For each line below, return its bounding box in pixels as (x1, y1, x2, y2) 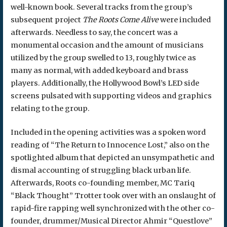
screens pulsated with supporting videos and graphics (10, 91, 212, 101)
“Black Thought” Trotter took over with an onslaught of (10, 191, 216, 200)
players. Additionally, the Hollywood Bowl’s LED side (10, 79, 199, 88)
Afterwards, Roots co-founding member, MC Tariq (10, 178, 195, 187)
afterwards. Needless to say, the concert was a (10, 28, 178, 37)
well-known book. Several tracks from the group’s (10, 3, 193, 12)
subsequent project (10, 15, 83, 25)
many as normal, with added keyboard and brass (10, 66, 188, 75)
